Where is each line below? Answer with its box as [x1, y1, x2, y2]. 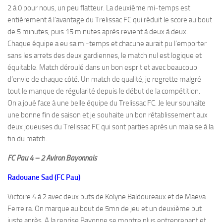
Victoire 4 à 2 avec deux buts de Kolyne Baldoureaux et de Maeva [7, 192, 206, 201]
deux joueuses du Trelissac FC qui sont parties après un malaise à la [7, 122, 214, 131]
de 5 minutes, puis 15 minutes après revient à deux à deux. [7, 27, 188, 36]
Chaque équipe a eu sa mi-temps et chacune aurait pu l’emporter [7, 39, 207, 48]
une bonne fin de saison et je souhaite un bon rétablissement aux [7, 111, 208, 119]
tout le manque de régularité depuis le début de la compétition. [7, 87, 200, 96]
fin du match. [7, 134, 47, 143]
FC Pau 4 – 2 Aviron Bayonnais [7, 154, 97, 163]
